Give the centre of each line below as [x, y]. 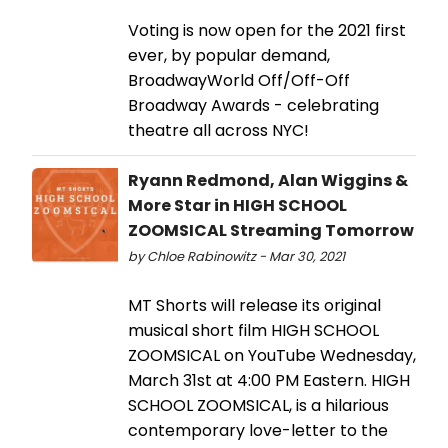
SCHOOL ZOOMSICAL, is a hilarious [258, 405]
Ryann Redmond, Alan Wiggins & [268, 180]
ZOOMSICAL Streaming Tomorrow [271, 230]
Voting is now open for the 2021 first [267, 30]
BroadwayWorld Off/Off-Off [239, 80]
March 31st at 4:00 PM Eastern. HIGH [269, 380]
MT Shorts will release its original [254, 305]
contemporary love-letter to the [258, 430]
